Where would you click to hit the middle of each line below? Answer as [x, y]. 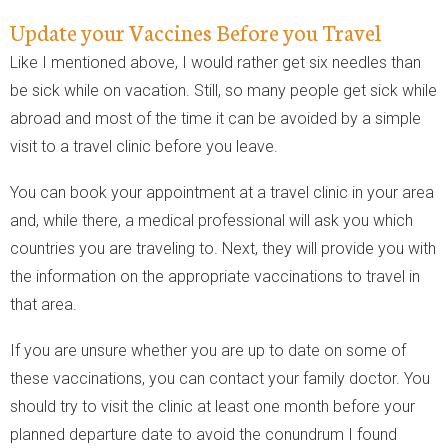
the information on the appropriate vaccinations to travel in [215, 276]
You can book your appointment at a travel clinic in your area [222, 192]
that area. [43, 304]
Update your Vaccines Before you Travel [195, 31]
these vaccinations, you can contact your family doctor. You [220, 378]
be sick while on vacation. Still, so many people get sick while [223, 90]
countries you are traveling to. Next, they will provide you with [223, 248]
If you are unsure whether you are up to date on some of [208, 350]
